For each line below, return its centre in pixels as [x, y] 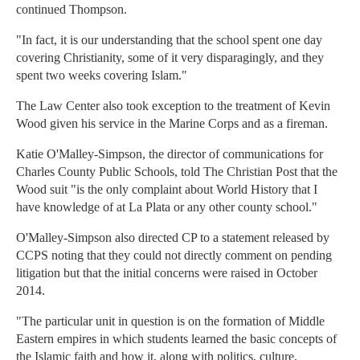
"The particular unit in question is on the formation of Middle [170, 321]
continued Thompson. [72, 10]
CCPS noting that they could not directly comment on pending [174, 256]
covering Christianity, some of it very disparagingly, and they [170, 58]
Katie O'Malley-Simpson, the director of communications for [170, 154]
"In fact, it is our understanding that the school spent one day [169, 40]
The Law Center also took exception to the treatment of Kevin [173, 106]
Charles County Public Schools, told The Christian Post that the [177, 172]
